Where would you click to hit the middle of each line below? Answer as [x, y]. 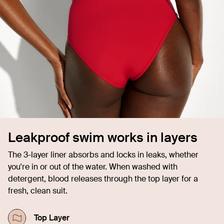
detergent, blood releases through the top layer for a [103, 178]
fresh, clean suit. [38, 190]
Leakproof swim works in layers [103, 137]
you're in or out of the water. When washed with [93, 166]
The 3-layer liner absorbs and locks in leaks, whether [103, 154]
